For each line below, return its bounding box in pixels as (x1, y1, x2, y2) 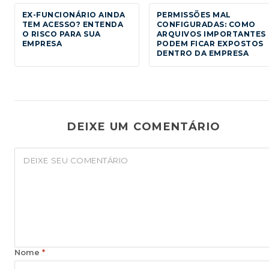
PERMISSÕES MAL (157, 10, 231, 19)
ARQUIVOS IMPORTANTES (157, 29, 266, 38)
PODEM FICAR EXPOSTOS (157, 38, 264, 48)
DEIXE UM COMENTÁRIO (67, 120, 221, 134)
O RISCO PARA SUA (22, 29, 101, 38)
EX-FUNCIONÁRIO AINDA (22, 10, 125, 19)
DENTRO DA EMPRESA (157, 48, 249, 58)
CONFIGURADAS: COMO (157, 19, 256, 29)
